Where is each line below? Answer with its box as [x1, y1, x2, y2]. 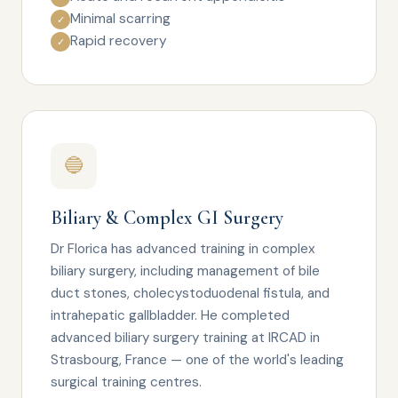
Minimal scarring [70, 10, 171, 28]
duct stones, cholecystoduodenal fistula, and [51, 284, 330, 302]
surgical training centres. [51, 373, 202, 391]
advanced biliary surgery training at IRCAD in [51, 329, 320, 346]
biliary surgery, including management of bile [51, 262, 320, 280]
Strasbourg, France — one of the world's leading [51, 351, 344, 369]
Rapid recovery [70, 32, 167, 50]
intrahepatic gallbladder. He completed [51, 306, 290, 324]
